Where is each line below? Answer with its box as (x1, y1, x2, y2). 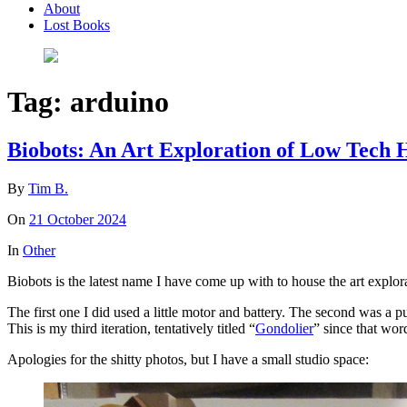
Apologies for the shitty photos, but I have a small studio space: (7, 352, 369, 368)
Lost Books (44, 16, 110, 33)
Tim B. (28, 181, 68, 197)
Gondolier (255, 321, 313, 337)
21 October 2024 (29, 212, 126, 228)
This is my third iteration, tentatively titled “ (7, 321, 255, 337)
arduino (70, 84, 169, 118)
